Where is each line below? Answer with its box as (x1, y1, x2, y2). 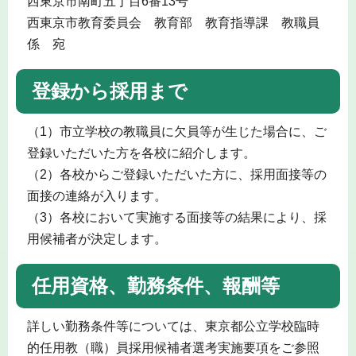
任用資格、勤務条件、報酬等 (32, 274, 280, 296)
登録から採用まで (32, 79, 188, 102)
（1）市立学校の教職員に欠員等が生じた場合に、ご (26, 125, 327, 139)
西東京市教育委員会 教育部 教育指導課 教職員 (26, 16, 319, 30)
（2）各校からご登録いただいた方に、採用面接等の (26, 168, 327, 182)
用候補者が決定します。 (26, 232, 167, 246)
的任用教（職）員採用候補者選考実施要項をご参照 (26, 340, 319, 354)
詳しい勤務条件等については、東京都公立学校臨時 (26, 319, 319, 333)
